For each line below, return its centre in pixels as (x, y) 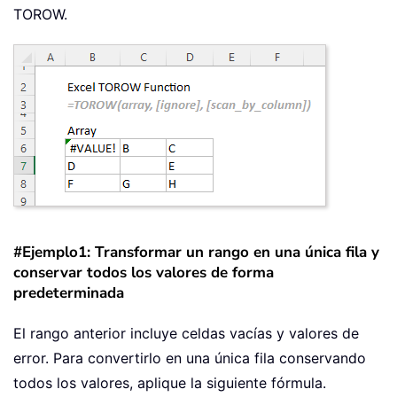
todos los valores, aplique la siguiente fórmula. (170, 382)
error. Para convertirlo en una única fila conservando (190, 358)
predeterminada (69, 292)
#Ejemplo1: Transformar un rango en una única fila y (196, 252)
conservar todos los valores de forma (144, 272)
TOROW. (40, 14)
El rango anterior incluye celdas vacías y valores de (186, 333)
